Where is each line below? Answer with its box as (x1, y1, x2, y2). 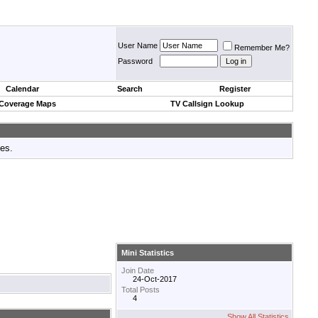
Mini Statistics (121, 248, 174, 258)
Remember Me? (234, 43, 290, 52)
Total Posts (121, 285, 160, 295)
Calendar (6, 84, 39, 93)
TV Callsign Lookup (170, 99, 244, 108)
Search (117, 84, 143, 93)
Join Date (121, 266, 154, 275)
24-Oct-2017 (133, 275, 177, 284)
